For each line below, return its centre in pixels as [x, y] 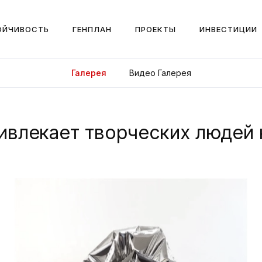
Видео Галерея [160, 73]
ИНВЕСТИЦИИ [228, 29]
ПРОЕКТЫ [155, 29]
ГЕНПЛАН [92, 29]
